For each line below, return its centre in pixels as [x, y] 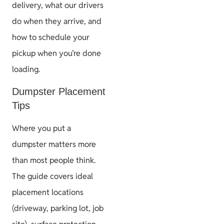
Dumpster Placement [59, 92]
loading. [26, 69]
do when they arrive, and [57, 21]
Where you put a [41, 128]
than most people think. [54, 160]
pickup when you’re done [56, 53]
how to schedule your [51, 37]
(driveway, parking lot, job [58, 208]
